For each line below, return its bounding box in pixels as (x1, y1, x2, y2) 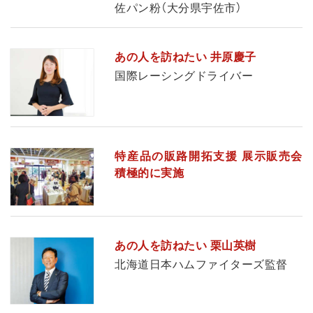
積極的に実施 (115, 166, 184, 179)
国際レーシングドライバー (115, 70, 254, 82)
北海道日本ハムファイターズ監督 (115, 258, 288, 270)
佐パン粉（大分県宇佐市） (115, 2, 242, 15)
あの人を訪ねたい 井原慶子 (115, 51, 256, 64)
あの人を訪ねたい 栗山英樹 (115, 239, 256, 252)
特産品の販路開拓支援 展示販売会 (115, 150, 303, 162)
